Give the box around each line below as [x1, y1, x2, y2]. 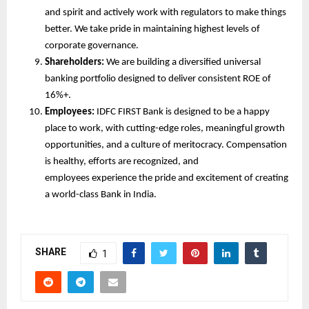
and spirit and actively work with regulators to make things [45, 7, 286, 18]
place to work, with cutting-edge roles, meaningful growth [45, 123, 285, 134]
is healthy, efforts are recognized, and [45, 156, 199, 167]
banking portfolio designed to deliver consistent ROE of [45, 73, 271, 84]
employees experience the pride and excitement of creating [45, 172, 288, 183]
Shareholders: [45, 57, 106, 68]
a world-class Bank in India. [45, 189, 157, 200]
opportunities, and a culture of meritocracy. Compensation [45, 139, 287, 150]
